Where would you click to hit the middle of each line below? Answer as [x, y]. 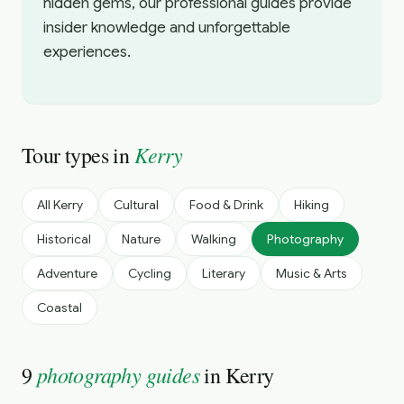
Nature [141, 239]
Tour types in [78, 155]
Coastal [60, 308]
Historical [64, 239]
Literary [224, 273]
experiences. [87, 52]
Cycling [150, 273]
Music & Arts [312, 273]
